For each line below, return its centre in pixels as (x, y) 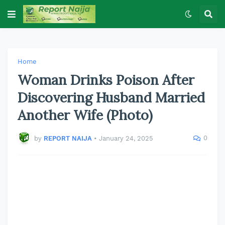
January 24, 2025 (126, 138)
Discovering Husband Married (111, 97)
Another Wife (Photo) (85, 115)
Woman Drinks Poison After (106, 80)
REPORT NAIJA (68, 138)
